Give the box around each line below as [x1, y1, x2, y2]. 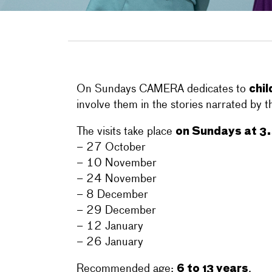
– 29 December [76, 205, 156, 216]
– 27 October [76, 142, 146, 153]
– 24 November [76, 174, 157, 185]
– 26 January [76, 237, 143, 248]
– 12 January [76, 221, 143, 232]
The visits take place [76, 126, 175, 137]
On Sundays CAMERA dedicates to [76, 84, 249, 95]
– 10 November [76, 158, 157, 169]
